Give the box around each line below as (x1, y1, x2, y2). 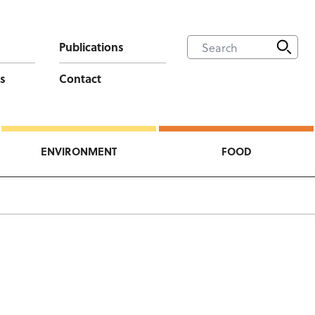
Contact (58, 70, 101, 86)
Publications (58, 39, 124, 55)
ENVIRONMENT (41, 143, 117, 159)
